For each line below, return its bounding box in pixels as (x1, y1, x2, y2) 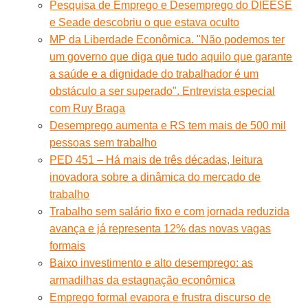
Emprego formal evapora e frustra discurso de (49, 291, 272, 303)
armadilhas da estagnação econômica (49, 274, 236, 286)
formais (49, 239, 86, 252)
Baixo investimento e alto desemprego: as (49, 256, 254, 269)
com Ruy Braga (49, 102, 126, 114)
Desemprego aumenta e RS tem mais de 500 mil (49, 119, 287, 131)
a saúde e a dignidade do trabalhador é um (49, 67, 259, 80)
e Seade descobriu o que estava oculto (49, 16, 240, 28)
